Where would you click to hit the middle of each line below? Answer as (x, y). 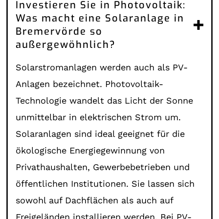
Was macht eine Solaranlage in (100, 18)
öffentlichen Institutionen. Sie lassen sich (105, 183)
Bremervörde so (59, 31)
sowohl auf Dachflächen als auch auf (95, 200)
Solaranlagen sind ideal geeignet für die (100, 133)
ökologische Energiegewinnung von (90, 150)
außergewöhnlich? (66, 44)
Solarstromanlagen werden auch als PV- (102, 67)
